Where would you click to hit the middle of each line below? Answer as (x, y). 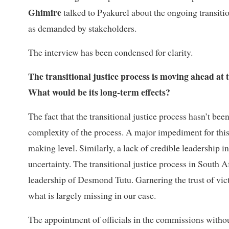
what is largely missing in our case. (92, 195)
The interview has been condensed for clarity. (110, 52)
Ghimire (45, 12)
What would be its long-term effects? (99, 92)
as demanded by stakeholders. (82, 28)
